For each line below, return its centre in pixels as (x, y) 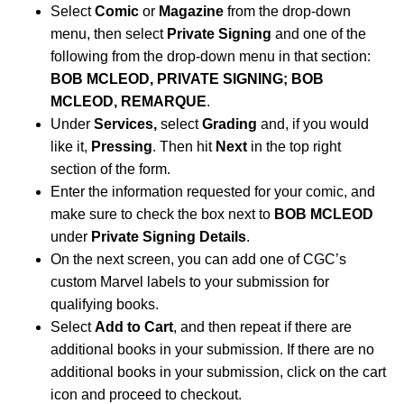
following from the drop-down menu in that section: (211, 56)
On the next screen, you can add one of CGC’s (198, 259)
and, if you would (313, 124)
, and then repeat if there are (262, 326)
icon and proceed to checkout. (146, 394)
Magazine (191, 11)
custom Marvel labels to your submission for (190, 281)
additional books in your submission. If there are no (212, 349)
